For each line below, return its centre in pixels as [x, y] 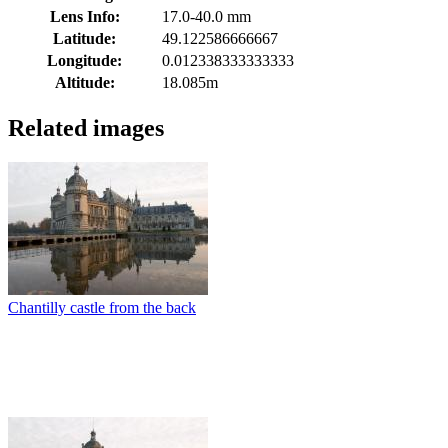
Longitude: [84, 60]
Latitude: [84, 38]
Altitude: [84, 82]
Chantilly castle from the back [102, 307]
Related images [86, 127]
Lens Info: [84, 16]
